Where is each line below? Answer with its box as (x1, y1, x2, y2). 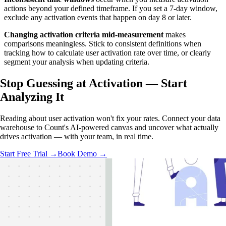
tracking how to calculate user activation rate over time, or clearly (4, 48, 211, 58)
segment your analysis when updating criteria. (4, 58, 149, 67)
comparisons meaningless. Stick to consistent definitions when (4, 39, 201, 48)
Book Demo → (58, 149, 107, 158)
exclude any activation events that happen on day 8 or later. (4, 13, 192, 22)
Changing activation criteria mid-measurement (4, 30, 163, 39)
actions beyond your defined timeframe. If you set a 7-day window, (4, 4, 217, 13)
